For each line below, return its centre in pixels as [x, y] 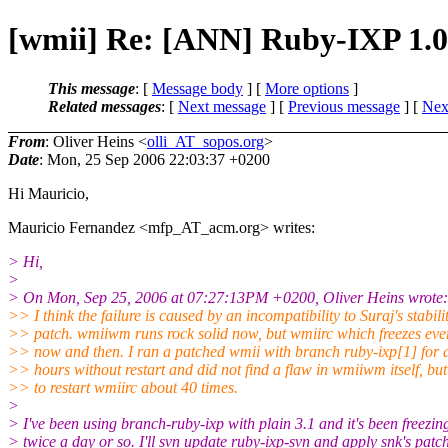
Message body [197, 88]
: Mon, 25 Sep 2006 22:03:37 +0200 [154, 159]
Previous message [344, 106]
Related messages [104, 106]
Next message [222, 106]
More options [307, 88]
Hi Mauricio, [48, 193]
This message [91, 88]
